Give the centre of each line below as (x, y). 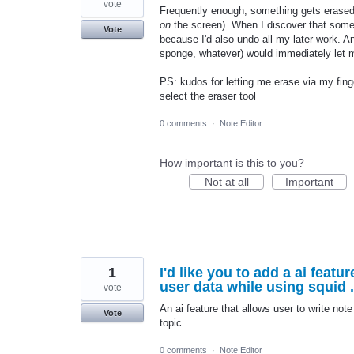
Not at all (226, 181)
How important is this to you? (232, 162)
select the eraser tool (208, 96)
